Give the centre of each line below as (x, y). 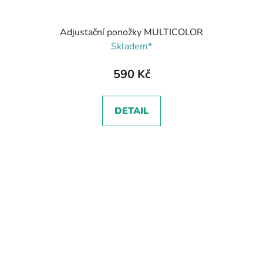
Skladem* (131, 46)
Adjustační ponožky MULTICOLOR (131, 32)
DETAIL (131, 111)
